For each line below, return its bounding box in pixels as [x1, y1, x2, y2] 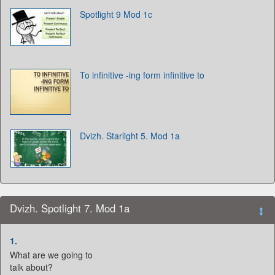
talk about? [10, 261, 53, 274]
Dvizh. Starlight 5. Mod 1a [80, 130, 180, 142]
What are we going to [10, 249, 93, 261]
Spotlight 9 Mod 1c [80, 8, 152, 21]
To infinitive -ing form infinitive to [80, 69, 204, 82]
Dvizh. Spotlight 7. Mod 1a [10, 201, 130, 216]
